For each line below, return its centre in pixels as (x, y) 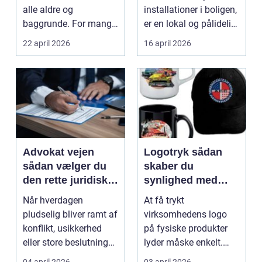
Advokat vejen (58, 152)
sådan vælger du (65, 166)
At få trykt (164, 201)
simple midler (178, 194)
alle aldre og (48, 10)
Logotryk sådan (168, 152)
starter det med (54, 38)
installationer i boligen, (190, 10)
